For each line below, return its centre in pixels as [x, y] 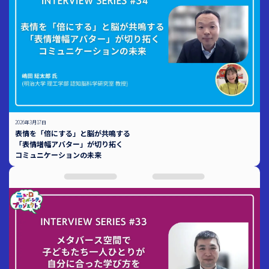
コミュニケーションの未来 [58, 155]
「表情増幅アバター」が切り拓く [69, 144]
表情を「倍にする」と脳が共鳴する [73, 133]
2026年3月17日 [31, 122]
